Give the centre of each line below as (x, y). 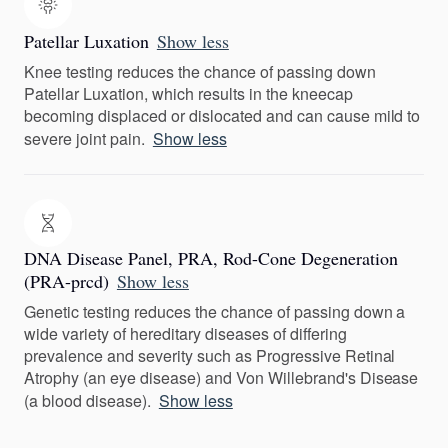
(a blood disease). (87, 400)
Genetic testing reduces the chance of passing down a (215, 311)
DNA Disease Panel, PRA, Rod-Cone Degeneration (211, 258)
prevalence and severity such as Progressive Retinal (210, 355)
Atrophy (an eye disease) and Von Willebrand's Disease (221, 377)
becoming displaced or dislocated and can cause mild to (222, 115)
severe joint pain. (84, 138)
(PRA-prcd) (66, 281)
